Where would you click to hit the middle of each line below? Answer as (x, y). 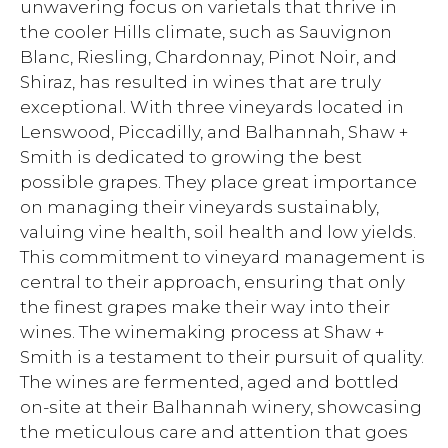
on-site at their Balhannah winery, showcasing (221, 407)
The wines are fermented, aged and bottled (209, 382)
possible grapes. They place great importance (218, 182)
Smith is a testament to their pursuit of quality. (222, 357)
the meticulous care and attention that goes (214, 432)
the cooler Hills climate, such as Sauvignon (206, 32)
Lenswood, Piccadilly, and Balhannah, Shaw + (214, 132)
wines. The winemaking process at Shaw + (202, 332)
